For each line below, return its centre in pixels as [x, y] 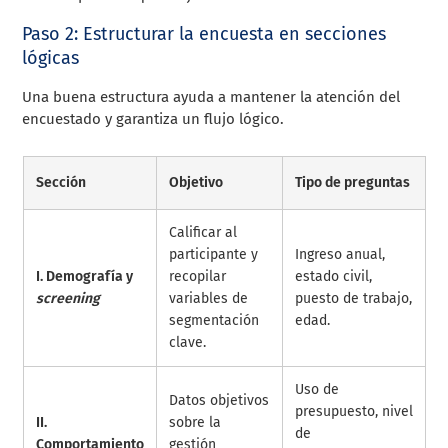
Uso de [316, 389]
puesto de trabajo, [353, 298]
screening [67, 298]
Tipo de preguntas [352, 182]
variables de [208, 298]
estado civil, [333, 276]
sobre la [194, 422]
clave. [187, 342]
